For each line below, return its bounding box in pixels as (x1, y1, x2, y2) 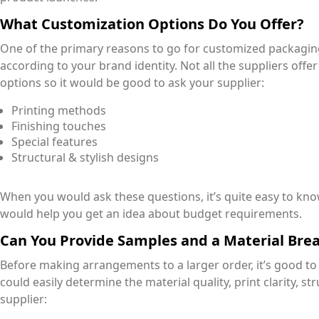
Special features (11, 134, 98, 150)
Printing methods (11, 103, 106, 119)
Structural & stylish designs (11, 150, 159, 166)
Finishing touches (11, 118, 106, 135)
